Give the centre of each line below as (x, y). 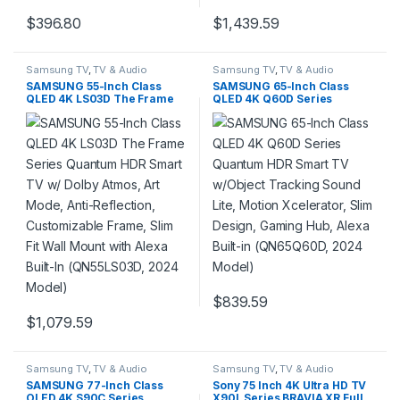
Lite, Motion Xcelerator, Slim (291, 137)
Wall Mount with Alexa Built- (103, 162)
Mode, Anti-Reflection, (88, 137)
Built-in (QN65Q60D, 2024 (284, 162)
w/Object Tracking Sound (283, 124)
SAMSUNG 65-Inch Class (281, 87)
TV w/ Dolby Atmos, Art (89, 124)
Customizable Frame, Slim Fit (107, 149)
